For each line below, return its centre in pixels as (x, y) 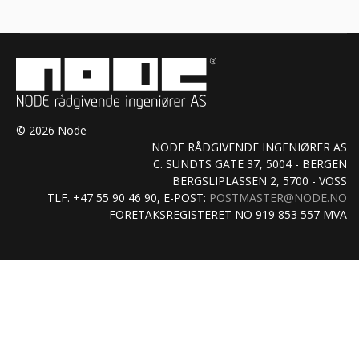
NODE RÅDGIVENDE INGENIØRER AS (249, 147)
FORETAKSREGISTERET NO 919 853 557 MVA (228, 214)
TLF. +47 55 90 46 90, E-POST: (128, 197)
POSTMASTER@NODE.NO (278, 197)
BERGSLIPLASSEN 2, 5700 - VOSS (260, 180)
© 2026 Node (51, 130)
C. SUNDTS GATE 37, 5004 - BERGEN (250, 163)
